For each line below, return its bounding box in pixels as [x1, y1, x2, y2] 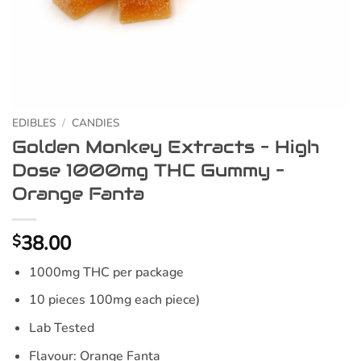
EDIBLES [12, 115, 56, 131]
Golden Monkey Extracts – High [12, 135, 319, 158]
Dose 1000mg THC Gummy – [12, 158, 284, 181]
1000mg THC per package [28, 263, 184, 281]
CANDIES [72, 115, 120, 131]
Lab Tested [28, 318, 94, 337]
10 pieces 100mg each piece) [28, 291, 200, 309]
